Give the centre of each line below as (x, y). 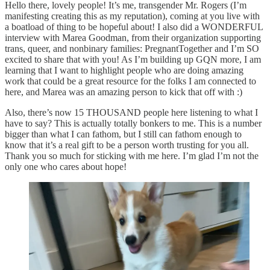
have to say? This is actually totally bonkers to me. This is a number (133, 123)
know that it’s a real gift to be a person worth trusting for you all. (127, 145)
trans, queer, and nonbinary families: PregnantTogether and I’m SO (132, 48)
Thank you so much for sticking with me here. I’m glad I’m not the (132, 155)
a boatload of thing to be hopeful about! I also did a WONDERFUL (134, 27)
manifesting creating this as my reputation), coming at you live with (132, 16)
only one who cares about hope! (66, 166)
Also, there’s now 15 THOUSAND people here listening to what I (131, 112)
